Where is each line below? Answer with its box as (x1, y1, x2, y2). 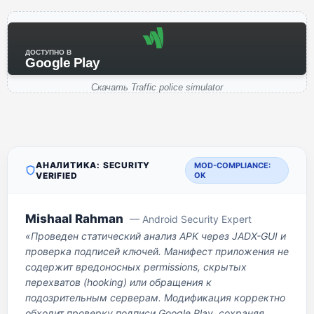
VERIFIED (36, 170, 78, 181)
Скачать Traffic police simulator (91, 82, 223, 93)
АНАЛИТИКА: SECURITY (36, 160, 151, 170)
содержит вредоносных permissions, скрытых (25, 261, 247, 273)
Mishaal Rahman (25, 212, 123, 226)
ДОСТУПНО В (25, 48, 71, 56)
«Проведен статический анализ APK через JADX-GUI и (25, 230, 286, 242)
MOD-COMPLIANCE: (194, 161, 271, 170)
